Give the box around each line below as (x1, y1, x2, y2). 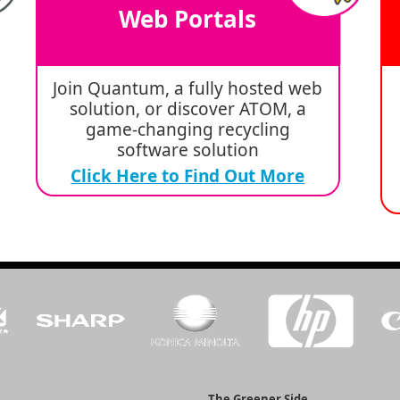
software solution (116, 138, 259, 162)
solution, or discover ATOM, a (69, 97, 306, 121)
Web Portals (118, 2, 256, 35)
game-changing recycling (85, 118, 290, 142)
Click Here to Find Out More (71, 164, 305, 188)
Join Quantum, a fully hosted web (53, 77, 323, 101)
